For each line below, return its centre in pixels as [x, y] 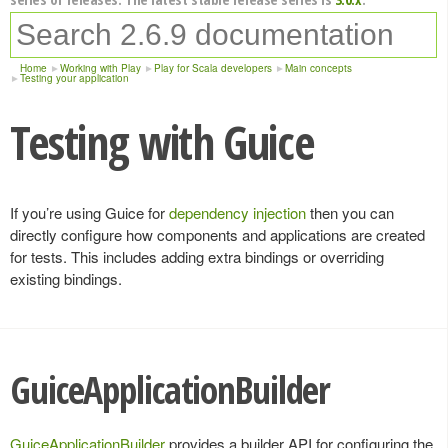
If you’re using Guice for [89, 212]
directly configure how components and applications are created [217, 234]
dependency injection [237, 212]
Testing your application [74, 78]
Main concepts [318, 68]
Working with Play [100, 68]
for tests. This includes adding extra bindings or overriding [197, 256]
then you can [350, 212]
